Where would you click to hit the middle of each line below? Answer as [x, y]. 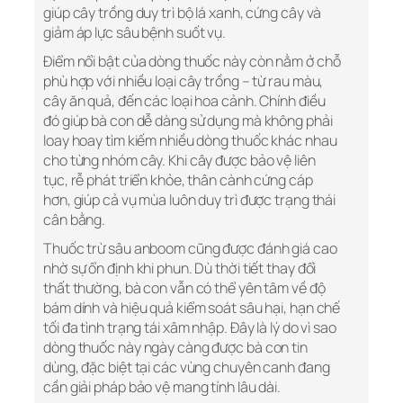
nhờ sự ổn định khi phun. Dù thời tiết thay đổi [180, 269]
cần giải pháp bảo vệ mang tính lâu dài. [162, 387]
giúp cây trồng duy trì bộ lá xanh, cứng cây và [183, 13]
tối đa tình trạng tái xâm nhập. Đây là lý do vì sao [190, 328]
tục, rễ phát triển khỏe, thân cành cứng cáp [178, 180]
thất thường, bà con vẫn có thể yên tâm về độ [184, 288]
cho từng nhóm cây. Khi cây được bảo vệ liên [179, 161]
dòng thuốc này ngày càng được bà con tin [175, 348]
